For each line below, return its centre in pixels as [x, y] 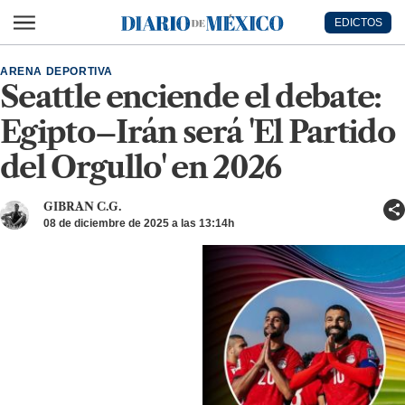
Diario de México [143, 32]
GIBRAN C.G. [82, 207]
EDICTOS [358, 22]
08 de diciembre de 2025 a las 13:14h [139, 223]
